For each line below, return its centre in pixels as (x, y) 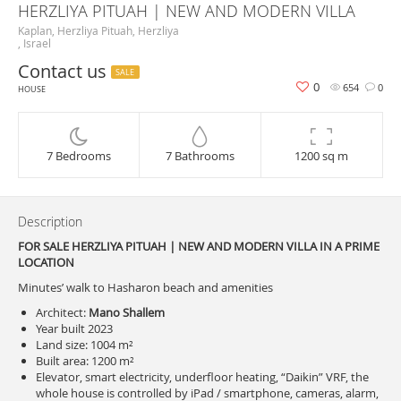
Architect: (62, 312)
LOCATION (46, 262)
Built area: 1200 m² (85, 361)
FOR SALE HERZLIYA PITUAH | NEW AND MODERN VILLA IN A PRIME (199, 246)
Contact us (64, 71)
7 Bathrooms (200, 156)
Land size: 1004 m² (85, 345)
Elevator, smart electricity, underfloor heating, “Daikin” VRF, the (202, 377)
